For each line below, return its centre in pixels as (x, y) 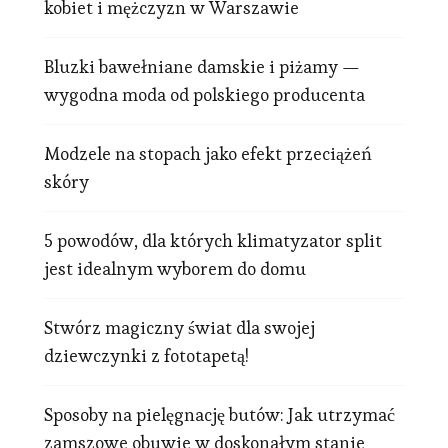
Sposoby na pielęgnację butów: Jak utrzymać (219, 414)
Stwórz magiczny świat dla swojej (179, 327)
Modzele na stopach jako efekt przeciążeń (208, 153)
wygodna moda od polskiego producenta (204, 94)
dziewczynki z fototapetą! (146, 355)
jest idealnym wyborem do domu (175, 268)
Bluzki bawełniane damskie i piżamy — (202, 66)
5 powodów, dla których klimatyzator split (213, 240)
